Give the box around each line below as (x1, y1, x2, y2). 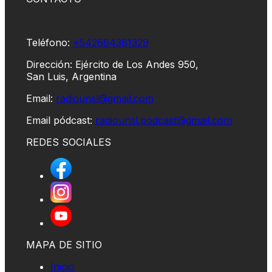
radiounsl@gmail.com (56, 92, 154, 104)
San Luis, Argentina (26, 70, 117, 83)
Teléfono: (26, 36, 73, 49)
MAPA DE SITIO (26, 238, 102, 251)
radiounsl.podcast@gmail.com (95, 114, 232, 126)
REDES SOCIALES (26, 135, 111, 148)
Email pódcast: (26, 114, 95, 126)
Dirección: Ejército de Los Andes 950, (26, 58, 199, 70)
